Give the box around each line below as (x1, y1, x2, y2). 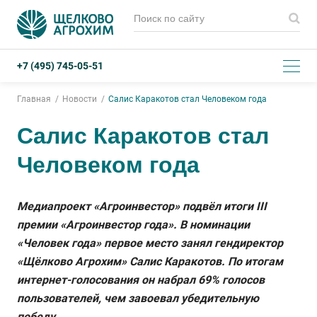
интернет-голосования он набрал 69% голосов (17, 273, 265, 287)
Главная (17, 94, 51, 104)
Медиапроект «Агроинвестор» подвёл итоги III (17, 200, 267, 213)
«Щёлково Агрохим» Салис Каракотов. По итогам (17, 255, 283, 268)
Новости (62, 94, 97, 104)
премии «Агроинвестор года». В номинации (17, 218, 250, 231)
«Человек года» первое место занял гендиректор (17, 236, 283, 250)
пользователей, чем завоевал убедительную (17, 292, 259, 305)
